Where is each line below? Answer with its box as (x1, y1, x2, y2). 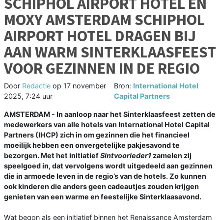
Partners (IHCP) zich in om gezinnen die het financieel (4, 131, 190, 139)
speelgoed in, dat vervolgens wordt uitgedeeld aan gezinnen (4, 162, 213, 170)
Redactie (22, 82, 51, 90)
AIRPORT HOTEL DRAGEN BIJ (4, 26, 196, 46)
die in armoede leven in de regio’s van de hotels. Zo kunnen (4, 172, 206, 181)
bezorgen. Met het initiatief (4, 151, 100, 160)
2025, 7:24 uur (4, 92, 53, 101)
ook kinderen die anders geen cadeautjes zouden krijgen (4, 182, 199, 191)
